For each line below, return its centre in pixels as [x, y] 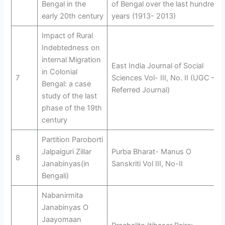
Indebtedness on [71, 47]
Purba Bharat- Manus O [151, 151]
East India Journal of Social [157, 66]
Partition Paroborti [72, 139]
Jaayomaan [61, 219]
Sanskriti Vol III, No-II [147, 163]
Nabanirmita [62, 195]
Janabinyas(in [65, 163]
